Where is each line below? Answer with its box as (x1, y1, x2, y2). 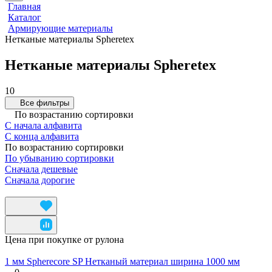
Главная (8, 1, 41, 12)
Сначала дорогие (5, 174, 75, 185)
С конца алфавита (5, 131, 79, 141)
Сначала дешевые (5, 163, 78, 174)
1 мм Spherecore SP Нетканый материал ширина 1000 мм (5, 256, 240, 267)
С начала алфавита (5, 120, 82, 131)
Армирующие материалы (8, 23, 113, 33)
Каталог (8, 12, 41, 22)
